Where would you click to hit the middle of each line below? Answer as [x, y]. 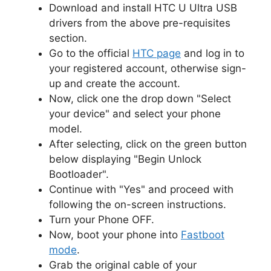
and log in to [213, 53]
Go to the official [91, 53]
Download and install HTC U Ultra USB [143, 8]
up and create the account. [115, 83]
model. [66, 129]
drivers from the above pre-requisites [140, 23]
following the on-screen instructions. [138, 204]
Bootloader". [79, 174]
